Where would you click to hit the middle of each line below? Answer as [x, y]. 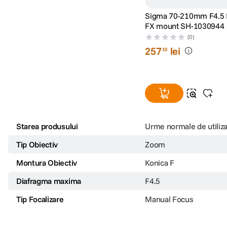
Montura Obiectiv [47, 162]
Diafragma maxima [49, 181]
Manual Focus [169, 199]
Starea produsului [47, 126]
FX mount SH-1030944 [185, 26]
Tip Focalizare [40, 199]
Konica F [160, 162]
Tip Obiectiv [37, 144]
